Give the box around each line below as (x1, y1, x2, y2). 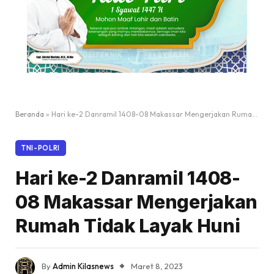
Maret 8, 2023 (131, 261, 183, 272)
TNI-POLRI (21, 144, 60, 153)
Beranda (15, 109, 44, 119)
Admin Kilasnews (53, 261, 114, 272)
